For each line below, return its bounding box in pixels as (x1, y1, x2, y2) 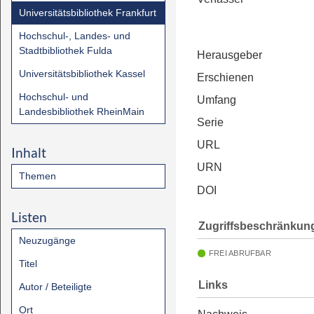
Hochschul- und (19, 91, 88, 102)
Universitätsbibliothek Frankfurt (19, 7, 156, 18)
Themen (19, 170, 56, 182)
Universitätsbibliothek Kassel (19, 68, 145, 79)
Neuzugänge (19, 235, 76, 246)
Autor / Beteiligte (19, 281, 92, 292)
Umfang (197, 94, 236, 106)
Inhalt (11, 144, 46, 161)
